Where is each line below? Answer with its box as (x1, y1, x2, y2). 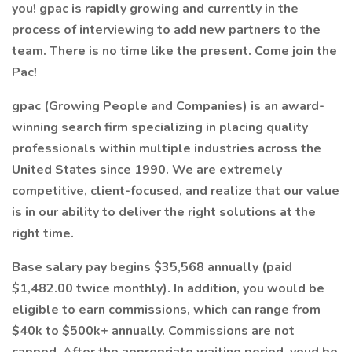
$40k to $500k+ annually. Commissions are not (12, 322, 295, 339)
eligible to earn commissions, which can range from (12, 301, 321, 318)
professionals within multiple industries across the (12, 140, 321, 157)
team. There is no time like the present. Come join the (12, 42, 337, 60)
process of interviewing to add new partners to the (12, 21, 321, 38)
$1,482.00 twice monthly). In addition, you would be (12, 280, 324, 297)
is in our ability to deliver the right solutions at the (12, 203, 316, 221)
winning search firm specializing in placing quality (12, 119, 308, 136)
